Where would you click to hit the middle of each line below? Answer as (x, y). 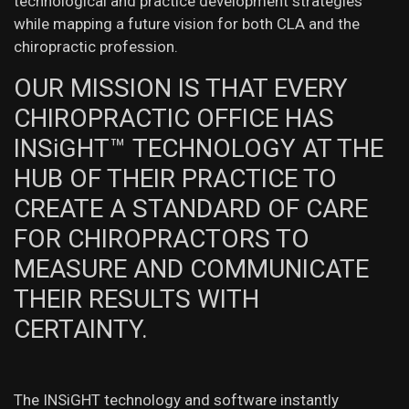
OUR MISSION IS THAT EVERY (181, 89)
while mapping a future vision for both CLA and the (187, 24)
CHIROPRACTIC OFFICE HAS (174, 119)
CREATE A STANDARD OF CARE (191, 209)
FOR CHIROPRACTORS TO (162, 239)
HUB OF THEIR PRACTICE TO (175, 179)
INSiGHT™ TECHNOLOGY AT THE (199, 149)
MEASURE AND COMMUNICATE (191, 269)
